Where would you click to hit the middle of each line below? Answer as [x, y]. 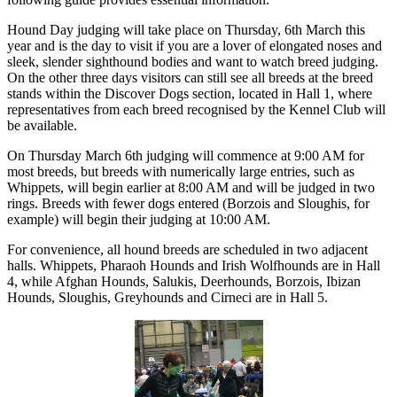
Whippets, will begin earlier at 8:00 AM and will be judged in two [191, 188]
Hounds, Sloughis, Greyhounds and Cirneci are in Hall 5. [169, 298]
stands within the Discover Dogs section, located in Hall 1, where [190, 94]
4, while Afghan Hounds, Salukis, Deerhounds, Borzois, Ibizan [184, 282]
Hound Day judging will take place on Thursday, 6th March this [186, 30]
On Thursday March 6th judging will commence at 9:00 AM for [186, 156]
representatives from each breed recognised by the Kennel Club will [196, 110]
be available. [42, 126]
